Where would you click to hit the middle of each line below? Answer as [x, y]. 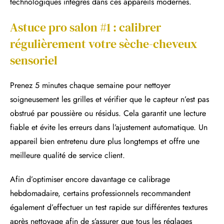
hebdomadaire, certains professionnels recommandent [100, 193]
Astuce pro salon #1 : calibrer [85, 27]
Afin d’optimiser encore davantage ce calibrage [90, 179]
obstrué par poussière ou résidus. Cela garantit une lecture [108, 113]
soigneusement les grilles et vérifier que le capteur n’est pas [109, 99]
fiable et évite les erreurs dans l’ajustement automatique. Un [109, 127]
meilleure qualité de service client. [67, 155]
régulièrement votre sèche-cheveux [103, 43]
